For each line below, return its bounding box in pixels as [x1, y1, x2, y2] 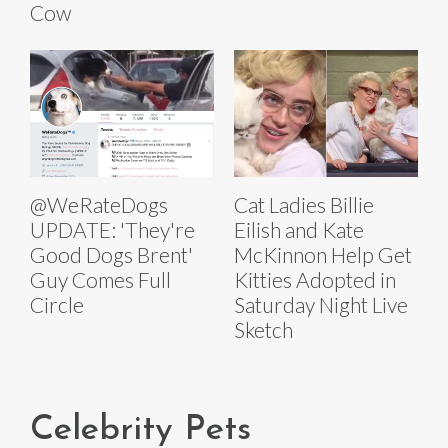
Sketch [234, 317, 293, 343]
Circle [30, 292, 84, 318]
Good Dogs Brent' [30, 242, 193, 268]
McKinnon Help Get [234, 242, 412, 268]
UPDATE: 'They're [30, 217, 195, 243]
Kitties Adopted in [234, 267, 396, 293]
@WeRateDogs [30, 192, 168, 218]
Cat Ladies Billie [234, 192, 374, 218]
